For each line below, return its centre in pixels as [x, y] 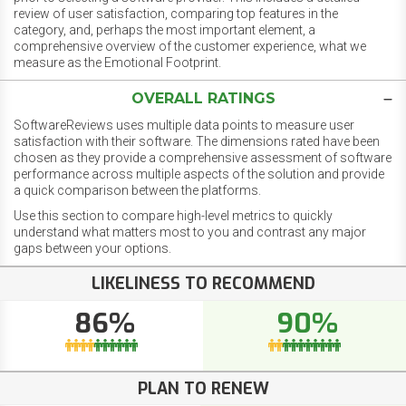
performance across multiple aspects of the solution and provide [199, 174]
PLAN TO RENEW [203, 388]
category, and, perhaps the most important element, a [164, 30]
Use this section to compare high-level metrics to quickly [173, 216]
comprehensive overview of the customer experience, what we [190, 47]
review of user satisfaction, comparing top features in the [176, 14]
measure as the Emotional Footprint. [117, 63]
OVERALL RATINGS [203, 99]
